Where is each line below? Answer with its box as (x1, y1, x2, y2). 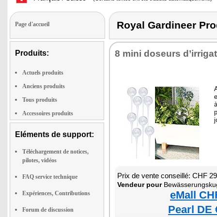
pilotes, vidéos (22, 157, 57, 164)
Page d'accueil (15, 21, 49, 28)
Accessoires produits (22, 110, 73, 117)
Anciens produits (22, 83, 65, 90)
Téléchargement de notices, (22, 148, 89, 155)
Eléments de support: (15, 130, 94, 139)
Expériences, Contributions (22, 190, 90, 197)
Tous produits (22, 96, 57, 103)
